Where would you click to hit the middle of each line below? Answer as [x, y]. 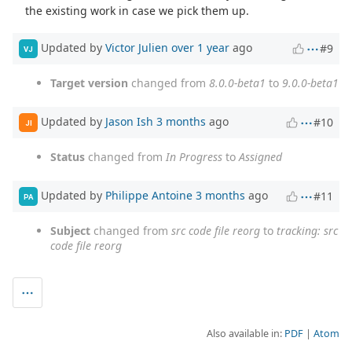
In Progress [194, 157]
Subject [70, 231]
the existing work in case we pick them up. [137, 11]
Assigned [260, 157]
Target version [89, 83]
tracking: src [307, 231]
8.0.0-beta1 [237, 83]
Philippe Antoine [149, 195]
